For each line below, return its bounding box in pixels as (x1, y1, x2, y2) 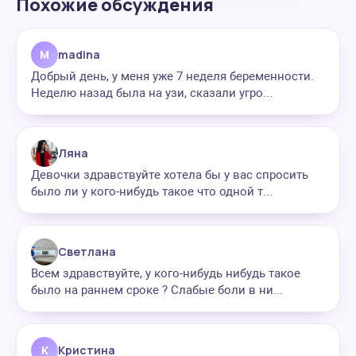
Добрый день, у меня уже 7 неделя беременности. (31, 69, 314, 83)
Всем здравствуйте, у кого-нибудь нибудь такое (31, 266, 300, 281)
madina (58, 47, 100, 62)
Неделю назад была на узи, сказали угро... (31, 86, 273, 100)
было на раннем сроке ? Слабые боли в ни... (31, 283, 283, 297)
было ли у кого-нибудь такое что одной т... (31, 184, 273, 199)
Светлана (58, 244, 116, 259)
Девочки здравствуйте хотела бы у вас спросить (31, 168, 308, 182)
